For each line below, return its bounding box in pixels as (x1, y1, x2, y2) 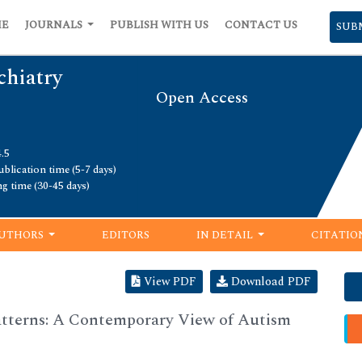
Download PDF (228, 272, 311, 290)
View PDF (141, 272, 196, 290)
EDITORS (101, 226, 149, 243)
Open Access (156, 86, 248, 111)
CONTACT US (225, 17, 297, 33)
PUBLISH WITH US (110, 17, 208, 33)
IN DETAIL (196, 226, 256, 243)
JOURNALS (24, 17, 85, 33)
